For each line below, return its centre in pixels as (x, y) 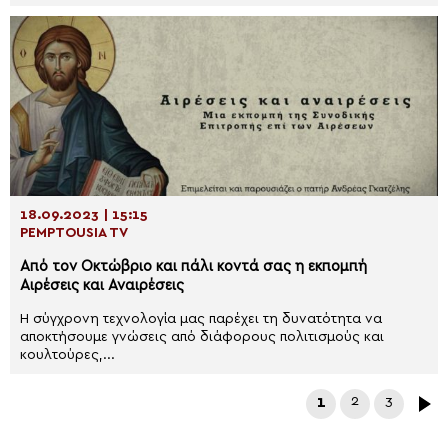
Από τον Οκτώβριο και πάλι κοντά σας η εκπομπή (193, 266)
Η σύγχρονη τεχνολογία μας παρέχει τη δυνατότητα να (201, 319)
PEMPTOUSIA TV (74, 233)
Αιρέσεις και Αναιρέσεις (102, 285)
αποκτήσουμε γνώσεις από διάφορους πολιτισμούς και (202, 337)
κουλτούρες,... (67, 355)
